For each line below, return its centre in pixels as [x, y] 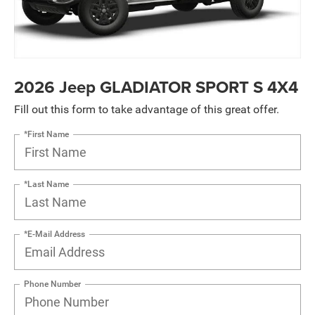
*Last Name [46, 184]
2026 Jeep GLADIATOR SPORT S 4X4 [156, 86]
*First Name [46, 134]
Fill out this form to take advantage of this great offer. [147, 109]
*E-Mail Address [54, 234]
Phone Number [52, 284]
